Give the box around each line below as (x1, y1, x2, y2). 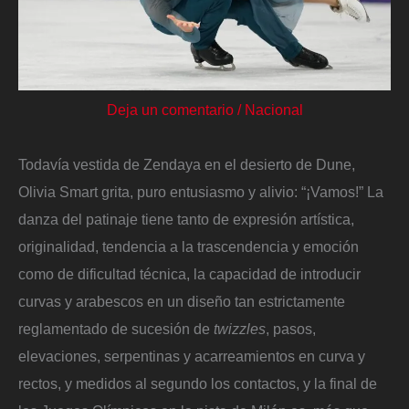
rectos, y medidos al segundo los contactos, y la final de (18, 375, 377, 393)
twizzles (214, 320, 266, 338)
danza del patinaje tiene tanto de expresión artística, (18, 211, 354, 228)
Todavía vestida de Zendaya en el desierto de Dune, (18, 156, 355, 173)
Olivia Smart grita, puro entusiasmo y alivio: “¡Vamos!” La (18, 184, 383, 201)
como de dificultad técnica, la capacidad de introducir (18, 266, 361, 283)
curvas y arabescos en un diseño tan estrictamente (18, 293, 345, 310)
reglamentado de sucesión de (18, 320, 214, 338)
